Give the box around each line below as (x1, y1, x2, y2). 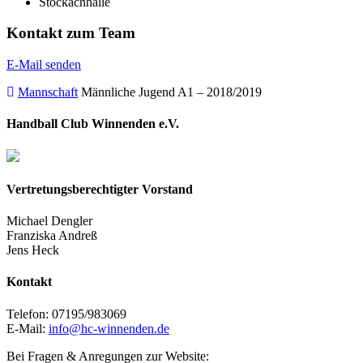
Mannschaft (18, 85, 78, 100)
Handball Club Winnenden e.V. (6, 117, 179, 131)
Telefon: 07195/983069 (6, 306, 126, 321)
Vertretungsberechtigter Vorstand (6, 181, 193, 196)
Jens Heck (6, 243, 59, 258)
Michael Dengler (6, 214, 92, 228)
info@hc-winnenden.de (49, 321, 169, 335)
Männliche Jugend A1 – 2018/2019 (81, 85, 262, 100)
